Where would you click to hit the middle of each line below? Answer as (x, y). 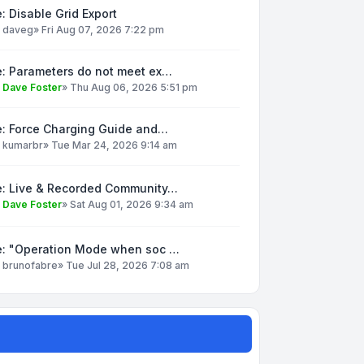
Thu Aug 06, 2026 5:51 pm (134, 87)
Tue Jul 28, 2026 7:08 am (128, 265)
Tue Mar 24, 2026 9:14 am (114, 145)
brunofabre (30, 265)
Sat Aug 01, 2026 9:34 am (132, 204)
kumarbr (23, 145)
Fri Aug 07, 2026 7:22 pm (103, 29)
